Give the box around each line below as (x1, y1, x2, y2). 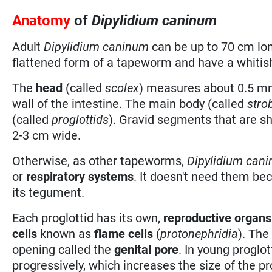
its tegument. (12, 185, 85, 200)
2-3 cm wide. (12, 127, 81, 143)
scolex (105, 80, 140, 95)
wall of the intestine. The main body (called (12, 96, 248, 111)
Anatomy (12, 12, 75, 29)
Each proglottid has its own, (12, 210, 164, 225)
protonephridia (160, 226, 239, 241)
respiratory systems (26, 169, 134, 184)
